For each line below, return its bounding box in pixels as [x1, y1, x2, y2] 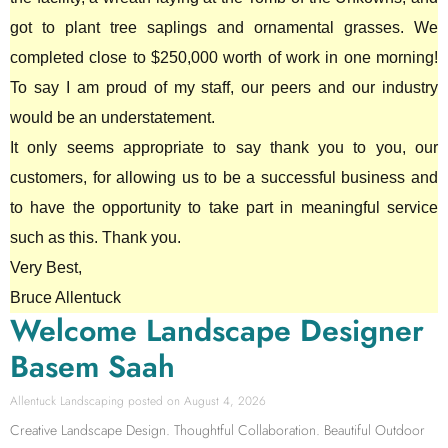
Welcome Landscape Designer [10, 309, 424, 352]
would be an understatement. [10, 109, 215, 126]
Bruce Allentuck [10, 289, 121, 306]
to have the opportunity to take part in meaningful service [10, 199, 438, 216]
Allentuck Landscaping [10, 392, 128, 410]
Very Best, [10, 259, 86, 276]
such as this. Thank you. [10, 229, 181, 246]
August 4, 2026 [180, 392, 266, 410]
